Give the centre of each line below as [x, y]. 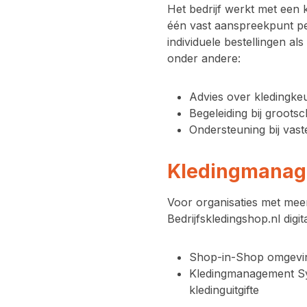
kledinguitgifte [224, 290]
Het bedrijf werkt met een [235, 9]
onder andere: [204, 58]
